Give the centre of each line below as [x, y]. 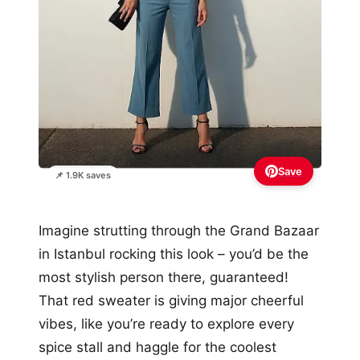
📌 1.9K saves [83, 175]
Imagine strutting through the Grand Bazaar [179, 230]
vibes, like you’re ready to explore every [166, 323]
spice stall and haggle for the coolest [157, 347]
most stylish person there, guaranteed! [164, 277]
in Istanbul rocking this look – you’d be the [174, 254]
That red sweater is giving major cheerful [171, 300]
